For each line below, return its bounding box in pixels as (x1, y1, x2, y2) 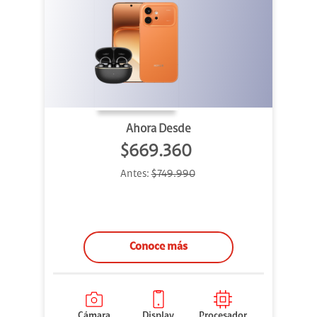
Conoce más (129, 241, 188, 253)
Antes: (120, 169, 151, 180)
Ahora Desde (126, 123, 191, 136)
